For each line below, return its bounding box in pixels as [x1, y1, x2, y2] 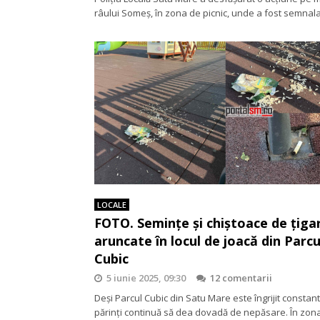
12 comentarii [210, 271, 272, 284]
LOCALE [97, 199, 126, 210]
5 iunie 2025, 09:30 [106, 271, 186, 284]
